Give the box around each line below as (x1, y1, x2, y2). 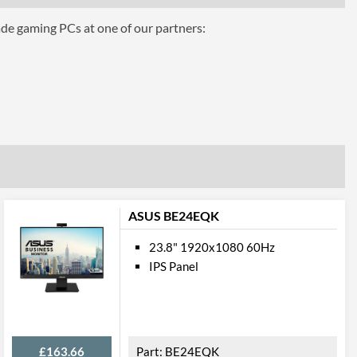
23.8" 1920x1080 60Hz (149, 240, 275, 254)
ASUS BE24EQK (128, 208, 219, 223)
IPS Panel (149, 259, 198, 273)
